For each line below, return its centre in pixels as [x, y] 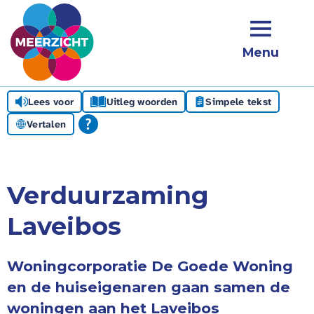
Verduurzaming [108, 196]
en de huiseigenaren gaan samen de [149, 287]
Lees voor [51, 102]
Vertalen [47, 124]
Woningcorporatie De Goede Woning [150, 266]
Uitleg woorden [142, 102]
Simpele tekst [239, 102]
